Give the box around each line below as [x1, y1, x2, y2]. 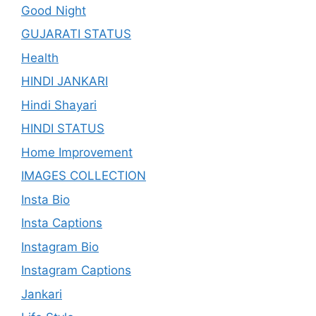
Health [21, 50, 59, 65]
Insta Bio [21, 192, 70, 207]
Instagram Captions [21, 263, 131, 278]
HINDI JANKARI [21, 74, 108, 89]
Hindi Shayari [21, 97, 97, 112]
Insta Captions [21, 216, 102, 231]
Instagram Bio [21, 239, 99, 254]
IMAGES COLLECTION [21, 169, 146, 183]
